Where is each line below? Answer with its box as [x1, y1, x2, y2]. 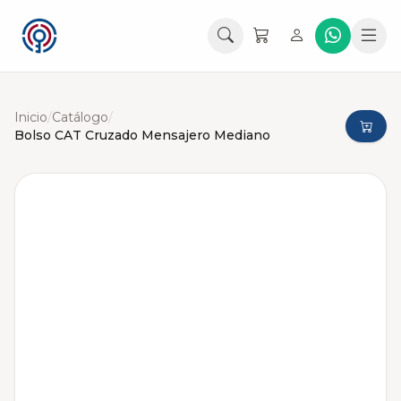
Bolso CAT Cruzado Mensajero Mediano [14, 127, 270, 143]
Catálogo [52, 109, 108, 125]
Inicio [14, 109, 47, 125]
